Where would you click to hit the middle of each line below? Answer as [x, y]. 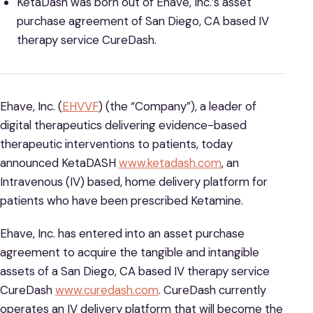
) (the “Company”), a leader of [177, 107]
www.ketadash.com [170, 163]
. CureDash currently [212, 290]
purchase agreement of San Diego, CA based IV [143, 21]
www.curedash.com [107, 290]
